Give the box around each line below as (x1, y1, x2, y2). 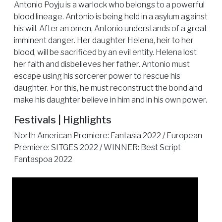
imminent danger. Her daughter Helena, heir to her (14, 36, 194, 46)
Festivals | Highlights (14, 114, 111, 126)
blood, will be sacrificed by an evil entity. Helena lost (14, 48, 197, 57)
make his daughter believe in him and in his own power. (14, 95, 207, 105)
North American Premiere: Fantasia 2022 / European (14, 131, 202, 141)
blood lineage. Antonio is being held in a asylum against (14, 12, 208, 22)
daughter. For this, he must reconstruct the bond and (14, 83, 202, 93)
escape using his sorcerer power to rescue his (14, 71, 180, 81)
